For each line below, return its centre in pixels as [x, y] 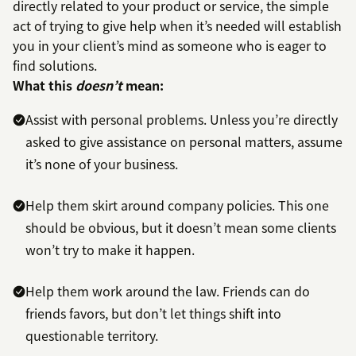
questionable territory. [92, 336]
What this [44, 85]
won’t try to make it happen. [110, 250]
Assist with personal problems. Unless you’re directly [182, 120]
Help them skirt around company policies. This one [177, 205]
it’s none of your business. [102, 164]
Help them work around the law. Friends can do [168, 291]
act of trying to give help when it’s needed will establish [177, 26]
